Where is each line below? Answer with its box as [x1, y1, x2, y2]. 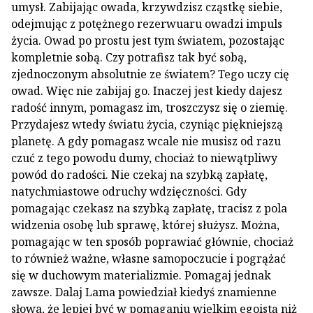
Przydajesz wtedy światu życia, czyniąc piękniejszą [11, 117, 283, 132]
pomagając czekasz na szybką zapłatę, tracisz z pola [11, 201, 287, 216]
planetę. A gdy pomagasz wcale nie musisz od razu [11, 133, 281, 149]
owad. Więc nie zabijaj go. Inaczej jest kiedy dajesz [11, 83, 282, 99]
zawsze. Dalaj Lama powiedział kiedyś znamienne [11, 284, 277, 300]
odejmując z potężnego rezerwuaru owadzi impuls [11, 16, 282, 31]
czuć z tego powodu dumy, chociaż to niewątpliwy [11, 150, 277, 166]
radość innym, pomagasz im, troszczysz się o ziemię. [11, 100, 288, 115]
